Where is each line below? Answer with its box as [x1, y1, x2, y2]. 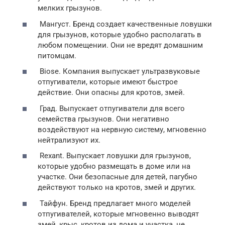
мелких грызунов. [38, 4, 102, 13]
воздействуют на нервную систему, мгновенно [38, 125, 206, 134]
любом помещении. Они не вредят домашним [38, 40, 203, 50]
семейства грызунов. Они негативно [38, 114, 169, 124]
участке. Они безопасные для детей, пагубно [38, 172, 197, 181]
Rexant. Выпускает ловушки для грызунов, [38, 151, 191, 160]
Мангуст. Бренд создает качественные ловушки [38, 19, 212, 29]
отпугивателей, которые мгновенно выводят [38, 209, 199, 218]
